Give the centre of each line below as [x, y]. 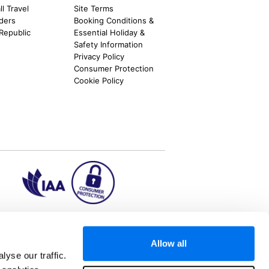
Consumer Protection [114, 68]
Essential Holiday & [110, 32]
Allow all [169, 243]
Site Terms [94, 8]
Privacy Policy [99, 56]
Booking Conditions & [114, 20]
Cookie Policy [99, 80]
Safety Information [109, 44]
